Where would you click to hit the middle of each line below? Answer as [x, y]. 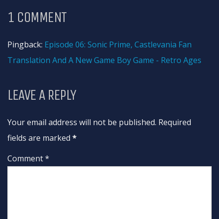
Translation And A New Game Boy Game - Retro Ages [104, 60]
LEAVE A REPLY [42, 95]
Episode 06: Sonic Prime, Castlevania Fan [118, 44]
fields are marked [40, 138]
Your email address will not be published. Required [99, 122]
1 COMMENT [37, 17]
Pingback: [26, 44]
